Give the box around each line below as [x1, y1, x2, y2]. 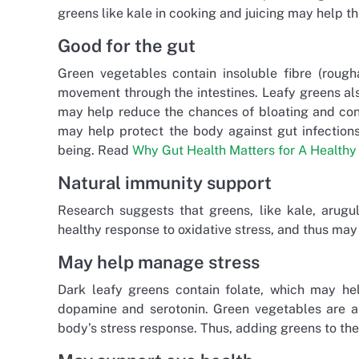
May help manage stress [58, 251, 260, 272]
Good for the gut [58, 34, 196, 56]
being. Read [58, 142, 132, 158]
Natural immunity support [58, 171, 272, 193]
